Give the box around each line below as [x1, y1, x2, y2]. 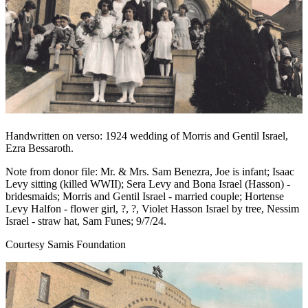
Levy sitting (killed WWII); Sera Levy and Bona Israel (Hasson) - [5, 177, 290, 190]
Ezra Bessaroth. [5, 142, 74, 154]
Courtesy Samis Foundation [5, 238, 126, 250]
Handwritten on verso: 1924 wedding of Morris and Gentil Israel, [5, 129, 288, 142]
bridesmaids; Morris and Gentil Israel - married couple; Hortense [5, 190, 284, 202]
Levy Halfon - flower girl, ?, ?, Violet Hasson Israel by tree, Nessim [5, 202, 299, 214]
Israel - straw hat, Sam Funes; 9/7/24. [5, 214, 166, 227]
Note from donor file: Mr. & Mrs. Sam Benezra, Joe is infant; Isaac [5, 165, 294, 177]
